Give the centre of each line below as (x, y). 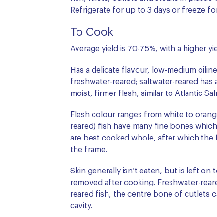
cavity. (81, 206)
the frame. (89, 149)
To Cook (92, 32)
